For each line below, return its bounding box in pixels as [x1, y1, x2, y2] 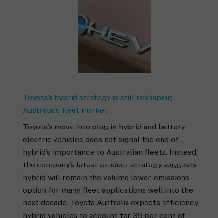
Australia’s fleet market [23, 106, 108, 115]
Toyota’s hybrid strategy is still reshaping [23, 93, 172, 103]
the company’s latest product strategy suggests [23, 160, 197, 170]
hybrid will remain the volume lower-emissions [23, 173, 189, 182]
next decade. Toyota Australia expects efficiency [23, 198, 198, 208]
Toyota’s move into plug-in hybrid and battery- [23, 122, 188, 132]
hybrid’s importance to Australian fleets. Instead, [23, 147, 198, 157]
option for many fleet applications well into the [23, 185, 193, 195]
